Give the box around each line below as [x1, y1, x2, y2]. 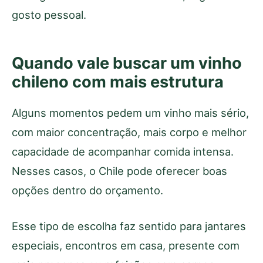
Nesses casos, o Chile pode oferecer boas [12, 164, 227, 177]
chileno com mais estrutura [12, 72, 224, 92]
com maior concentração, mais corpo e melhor [12, 125, 247, 139]
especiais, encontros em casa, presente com [12, 238, 240, 252]
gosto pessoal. [12, 8, 86, 21]
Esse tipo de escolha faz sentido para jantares [12, 219, 246, 232]
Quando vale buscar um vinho [12, 53, 242, 73]
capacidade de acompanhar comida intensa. [12, 144, 234, 158]
